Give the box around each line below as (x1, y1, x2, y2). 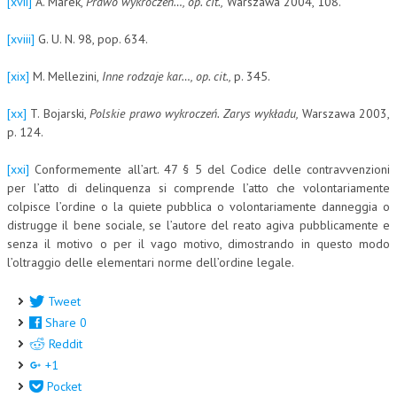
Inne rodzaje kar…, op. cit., (102, 67, 234, 84)
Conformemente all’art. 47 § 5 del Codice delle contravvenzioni (29, 160, 390, 177)
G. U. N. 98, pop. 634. (35, 30, 148, 47)
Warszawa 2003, (301, 105, 391, 121)
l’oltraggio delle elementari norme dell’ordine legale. (7, 253, 294, 270)
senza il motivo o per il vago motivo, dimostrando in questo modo (7, 235, 390, 252)
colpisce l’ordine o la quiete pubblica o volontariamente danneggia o (7, 198, 390, 214)
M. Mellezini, (29, 67, 102, 84)
